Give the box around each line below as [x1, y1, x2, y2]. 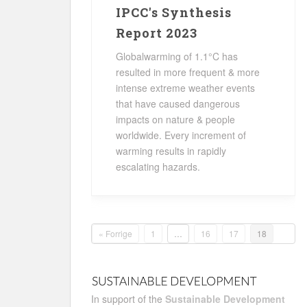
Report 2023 [116, 25, 197, 41]
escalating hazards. [116, 160, 200, 173]
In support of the [91, 291, 165, 306]
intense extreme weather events [116, 81, 255, 95]
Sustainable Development [165, 291, 285, 306]
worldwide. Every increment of [116, 128, 246, 142]
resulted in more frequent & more [116, 65, 260, 79]
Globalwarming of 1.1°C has [116, 49, 238, 63]
